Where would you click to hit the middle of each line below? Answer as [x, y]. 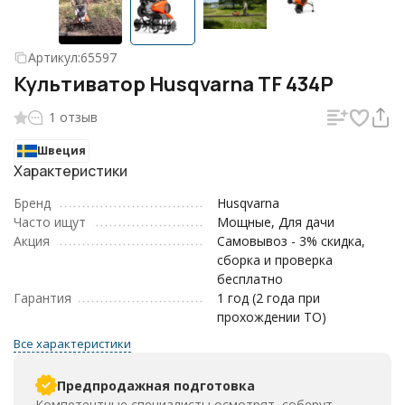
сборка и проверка [275, 260]
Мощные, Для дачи [276, 222]
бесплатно [250, 279]
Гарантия [42, 298]
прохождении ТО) [272, 317]
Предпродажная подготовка [156, 385]
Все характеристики [72, 344]
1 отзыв [73, 117]
